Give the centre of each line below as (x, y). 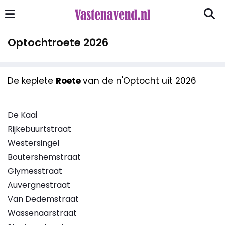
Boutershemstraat (44, 157)
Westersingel (33, 143)
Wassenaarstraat (42, 213)
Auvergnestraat (39, 185)
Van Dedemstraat (43, 199)
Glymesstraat (35, 171)
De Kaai (22, 115)
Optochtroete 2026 (58, 42)
